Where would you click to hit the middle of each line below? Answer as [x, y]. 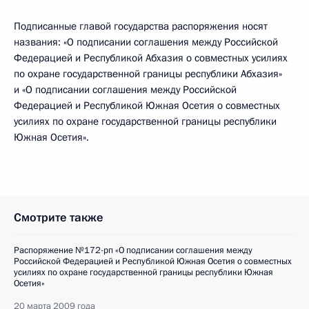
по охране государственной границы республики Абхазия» [148, 74]
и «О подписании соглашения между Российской [125, 90]
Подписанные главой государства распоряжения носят [141, 26]
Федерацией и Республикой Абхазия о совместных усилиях [151, 58]
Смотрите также [59, 218]
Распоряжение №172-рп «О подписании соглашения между [133, 250]
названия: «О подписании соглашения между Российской [146, 42]
